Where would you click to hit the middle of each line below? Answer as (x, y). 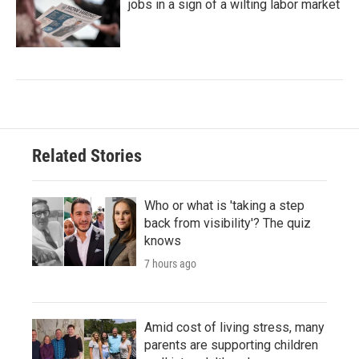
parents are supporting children (231, 345)
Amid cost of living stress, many (234, 327)
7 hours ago (170, 263)
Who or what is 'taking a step (224, 205)
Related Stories (87, 155)
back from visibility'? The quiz (228, 223)
